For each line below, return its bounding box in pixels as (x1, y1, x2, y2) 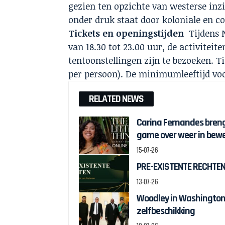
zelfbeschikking (137, 204, 195, 217)
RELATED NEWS (89, 92, 144, 105)
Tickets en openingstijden (68, 27, 187, 39)
